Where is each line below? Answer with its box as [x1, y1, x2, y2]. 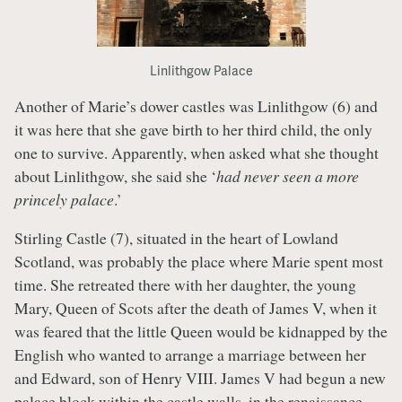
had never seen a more [216, 164, 359, 187]
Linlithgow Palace [149, 61, 253, 80]
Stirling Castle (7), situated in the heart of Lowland [14, 227, 338, 249]
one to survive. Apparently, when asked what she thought [14, 141, 379, 163]
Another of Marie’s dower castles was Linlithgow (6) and [14, 94, 378, 117]
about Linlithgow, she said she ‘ [14, 164, 216, 187]
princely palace [14, 188, 114, 210]
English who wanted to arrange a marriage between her [14, 344, 366, 366]
